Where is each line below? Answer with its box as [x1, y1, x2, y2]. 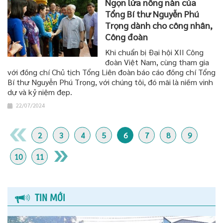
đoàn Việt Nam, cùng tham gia [105, 57, 210, 68]
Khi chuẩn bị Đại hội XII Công [105, 47, 204, 58]
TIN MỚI [35, 192, 65, 204]
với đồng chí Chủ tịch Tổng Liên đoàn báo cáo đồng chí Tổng [7, 67, 216, 78]
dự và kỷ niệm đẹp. [7, 87, 72, 98]
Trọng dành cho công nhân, [105, 19, 213, 31]
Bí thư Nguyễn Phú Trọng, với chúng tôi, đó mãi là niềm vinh [7, 77, 213, 88]
